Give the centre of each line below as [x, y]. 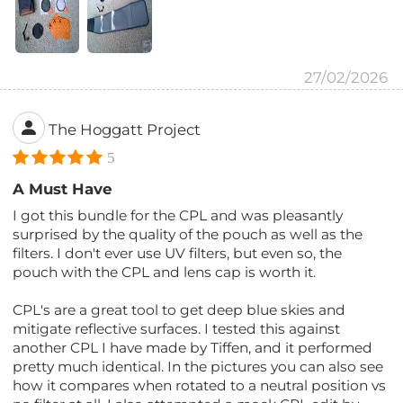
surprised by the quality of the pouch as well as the [188, 234]
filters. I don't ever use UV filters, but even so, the [178, 253]
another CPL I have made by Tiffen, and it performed [193, 347]
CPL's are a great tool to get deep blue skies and [179, 309]
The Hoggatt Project [125, 129]
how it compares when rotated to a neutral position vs [200, 385]
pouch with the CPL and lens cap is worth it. [165, 272]
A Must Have [63, 188]
